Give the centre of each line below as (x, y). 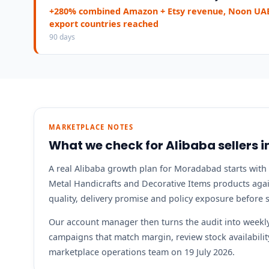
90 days (62, 37)
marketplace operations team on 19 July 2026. (142, 252)
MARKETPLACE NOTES (91, 127)
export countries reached (104, 23)
